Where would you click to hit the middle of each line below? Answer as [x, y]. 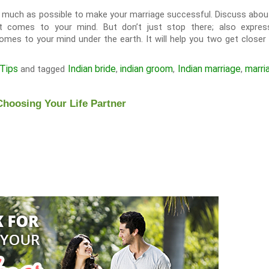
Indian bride [92, 69]
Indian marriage [209, 69]
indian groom [147, 69]
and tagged [43, 69]
